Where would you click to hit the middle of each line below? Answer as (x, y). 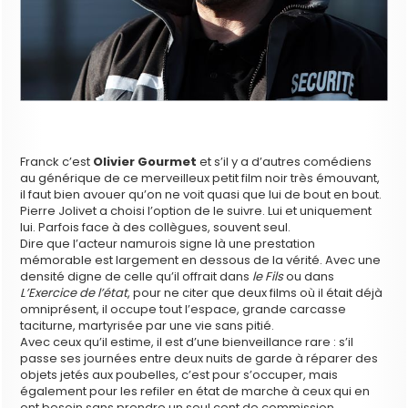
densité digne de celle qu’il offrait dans (137, 277)
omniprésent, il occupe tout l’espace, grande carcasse (184, 310)
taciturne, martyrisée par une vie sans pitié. (148, 326)
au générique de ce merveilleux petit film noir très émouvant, (200, 178)
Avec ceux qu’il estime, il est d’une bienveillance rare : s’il (187, 342)
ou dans (311, 277)
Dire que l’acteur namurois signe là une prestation (168, 244)
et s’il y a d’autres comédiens (285, 162)
